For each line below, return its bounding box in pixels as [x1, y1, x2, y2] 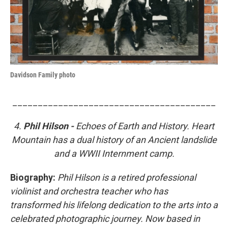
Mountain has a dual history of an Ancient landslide [11, 134, 217, 145]
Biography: [10, 172, 55, 183]
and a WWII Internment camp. [53, 148, 175, 159]
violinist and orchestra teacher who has [10, 185, 168, 196]
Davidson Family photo [10, 70, 75, 79]
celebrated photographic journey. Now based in [10, 213, 200, 224]
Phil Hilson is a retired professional [58, 172, 196, 183]
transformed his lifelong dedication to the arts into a [10, 199, 218, 210]
